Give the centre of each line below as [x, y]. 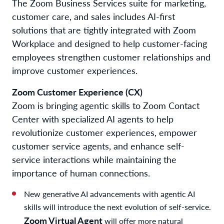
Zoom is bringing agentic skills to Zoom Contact [106, 105]
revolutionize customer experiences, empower [104, 132]
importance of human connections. [81, 172]
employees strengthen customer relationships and [111, 56]
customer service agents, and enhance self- [98, 145]
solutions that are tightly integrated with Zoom [104, 29]
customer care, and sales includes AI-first [93, 16]
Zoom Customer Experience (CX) [77, 91]
